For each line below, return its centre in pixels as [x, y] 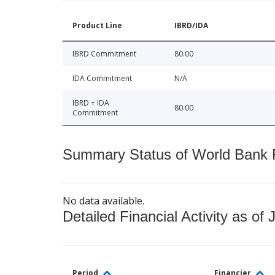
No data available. [103, 201]
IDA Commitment [102, 79]
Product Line [97, 26]
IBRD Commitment [104, 54]
